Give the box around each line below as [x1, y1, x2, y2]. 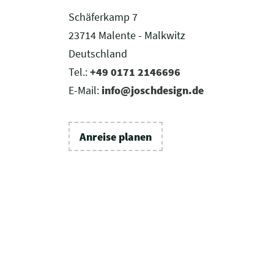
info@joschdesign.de [102, 83, 204, 98]
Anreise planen [80, 129, 152, 144]
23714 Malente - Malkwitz [68, 28, 185, 43]
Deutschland [68, 46, 127, 61]
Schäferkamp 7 [68, 10, 138, 24]
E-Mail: [68, 83, 102, 98]
